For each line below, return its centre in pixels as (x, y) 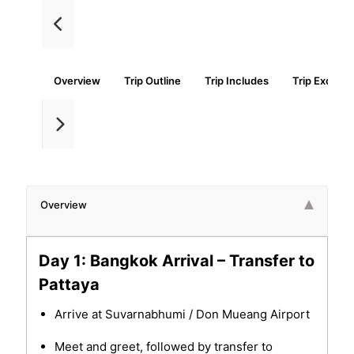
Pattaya (69, 285)
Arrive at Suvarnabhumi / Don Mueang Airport (182, 314)
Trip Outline (152, 81)
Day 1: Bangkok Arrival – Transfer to (176, 261)
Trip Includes (236, 81)
